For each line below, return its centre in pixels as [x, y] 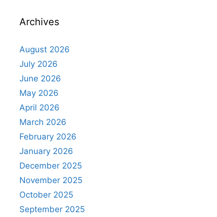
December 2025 [51, 165]
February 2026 [48, 136]
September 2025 [52, 209]
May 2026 [39, 93]
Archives [39, 22]
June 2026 [40, 78]
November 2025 [51, 180]
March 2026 [43, 122]
